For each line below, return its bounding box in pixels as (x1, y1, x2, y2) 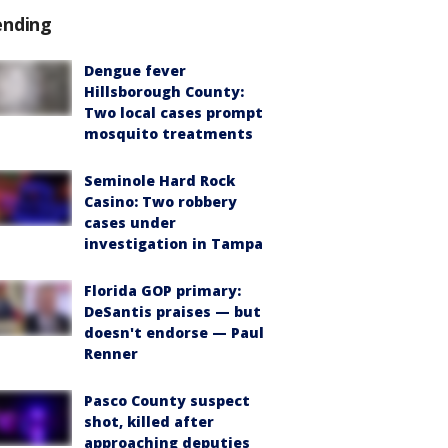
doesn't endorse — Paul (84, 322, 264, 342)
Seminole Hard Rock (84, 170, 235, 190)
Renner (84, 343, 138, 363)
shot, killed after (84, 411, 214, 431)
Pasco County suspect (84, 390, 250, 410)
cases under (84, 212, 176, 232)
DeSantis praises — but (84, 301, 261, 321)
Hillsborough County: (84, 81, 244, 101)
